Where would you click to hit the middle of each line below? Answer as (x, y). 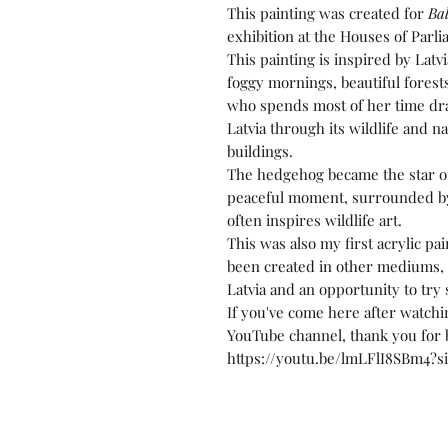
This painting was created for (327, 13)
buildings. (260, 151)
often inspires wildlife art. (314, 220)
